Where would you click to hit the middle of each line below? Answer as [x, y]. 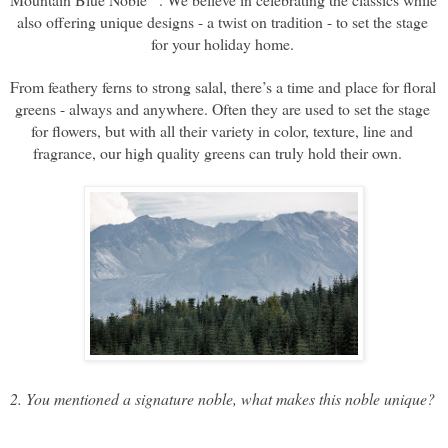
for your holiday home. [224, 43]
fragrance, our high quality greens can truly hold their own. [224, 152]
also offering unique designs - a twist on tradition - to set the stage [222, 21]
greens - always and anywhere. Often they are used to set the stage [222, 108]
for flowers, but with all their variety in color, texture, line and [222, 130]
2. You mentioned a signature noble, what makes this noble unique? [222, 398]
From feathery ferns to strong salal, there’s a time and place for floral [223, 86]
